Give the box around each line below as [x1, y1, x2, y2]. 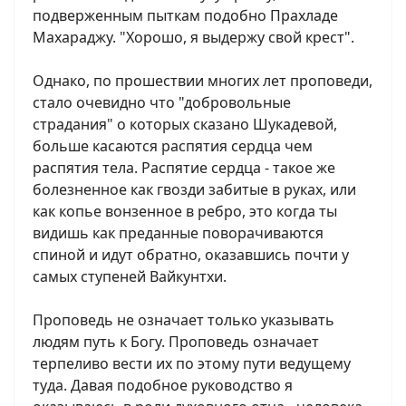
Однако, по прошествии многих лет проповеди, [33, 71, 372, 91]
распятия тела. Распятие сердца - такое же [33, 158, 335, 178]
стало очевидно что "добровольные [33, 92, 291, 112]
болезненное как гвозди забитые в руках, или [33, 179, 356, 199]
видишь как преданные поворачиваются [33, 223, 324, 243]
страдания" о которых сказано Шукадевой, [33, 114, 337, 134]
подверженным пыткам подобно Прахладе [33, 5, 338, 25]
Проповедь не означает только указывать [33, 310, 334, 330]
